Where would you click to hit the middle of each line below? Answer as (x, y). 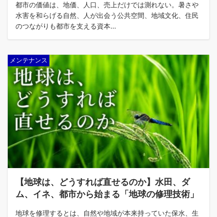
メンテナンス (29, 60)
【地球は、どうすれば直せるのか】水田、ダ (103, 182)
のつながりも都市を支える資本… (66, 26)
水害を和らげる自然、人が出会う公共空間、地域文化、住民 (107, 15)
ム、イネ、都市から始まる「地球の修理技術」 (107, 194)
